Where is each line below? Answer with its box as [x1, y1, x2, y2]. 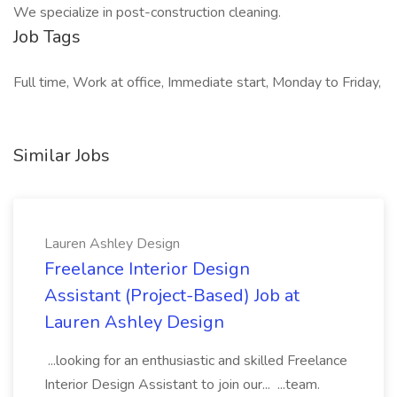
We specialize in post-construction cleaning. [13, 3, 281, 22]
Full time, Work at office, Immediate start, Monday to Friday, [13, 73, 381, 92]
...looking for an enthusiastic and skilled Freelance [44, 351, 347, 370]
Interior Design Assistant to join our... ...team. [44, 375, 320, 394]
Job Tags [13, 25, 81, 49]
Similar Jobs [13, 144, 110, 167]
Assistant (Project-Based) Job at [44, 284, 300, 307]
